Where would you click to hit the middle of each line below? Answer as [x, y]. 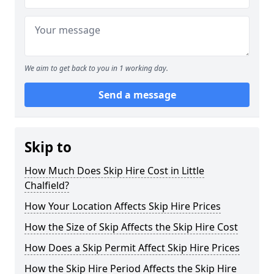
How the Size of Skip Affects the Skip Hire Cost [131, 227]
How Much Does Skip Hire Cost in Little [114, 170]
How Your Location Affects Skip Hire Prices [123, 206]
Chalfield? [47, 185]
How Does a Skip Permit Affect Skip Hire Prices [132, 247]
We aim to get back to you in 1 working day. [96, 68]
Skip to [48, 147]
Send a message [137, 94]
